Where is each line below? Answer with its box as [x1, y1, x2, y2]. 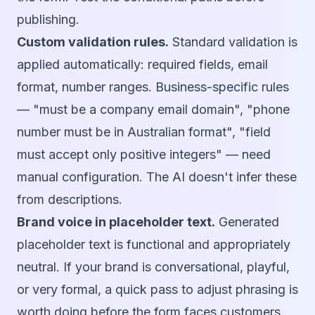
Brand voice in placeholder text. [17, 214, 215, 230]
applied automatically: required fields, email [17, 57, 268, 72]
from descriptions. [17, 192, 122, 207]
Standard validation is [169, 34, 297, 50]
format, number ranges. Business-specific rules [17, 79, 289, 95]
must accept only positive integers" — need [17, 147, 271, 162]
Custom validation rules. [17, 34, 169, 50]
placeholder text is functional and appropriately [17, 237, 290, 252]
